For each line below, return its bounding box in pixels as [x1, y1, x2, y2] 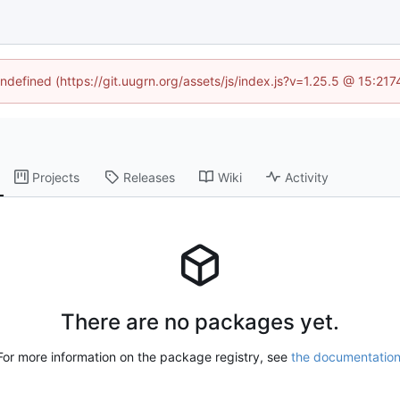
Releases [123, 169, 176, 185]
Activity [285, 169, 329, 185]
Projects [32, 169, 80, 185]
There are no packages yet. [61, 308, 339, 335]
